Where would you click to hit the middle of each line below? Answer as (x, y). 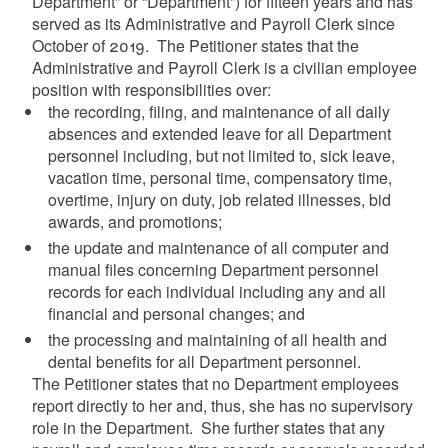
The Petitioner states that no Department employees (215, 383)
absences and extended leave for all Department (219, 133)
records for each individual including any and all (216, 291)
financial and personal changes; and (176, 313)
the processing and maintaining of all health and (217, 339)
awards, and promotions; (134, 221)
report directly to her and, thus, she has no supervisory (222, 405)
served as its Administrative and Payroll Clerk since (213, 23)
